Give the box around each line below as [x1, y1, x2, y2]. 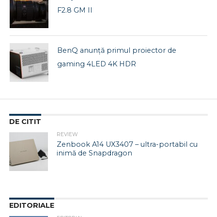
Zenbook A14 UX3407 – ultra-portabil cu [57, 139, 198, 149]
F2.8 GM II [57, 5, 93, 15]
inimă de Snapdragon [57, 148, 133, 157]
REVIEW [57, 131, 78, 138]
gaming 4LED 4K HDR [57, 59, 137, 68]
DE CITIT [9, 117, 41, 126]
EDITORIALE [9, 201, 54, 210]
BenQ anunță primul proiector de [57, 46, 177, 55]
